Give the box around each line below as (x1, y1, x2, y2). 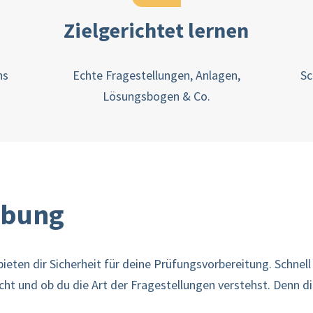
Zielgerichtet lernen (64, 17, 249, 43)
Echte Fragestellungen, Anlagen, (72, 67, 240, 83)
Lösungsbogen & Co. (102, 88, 210, 104)
